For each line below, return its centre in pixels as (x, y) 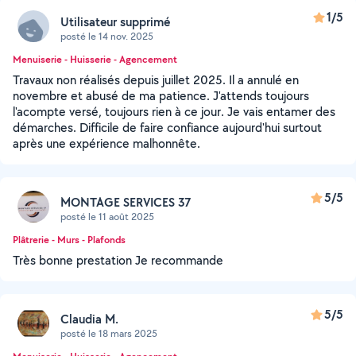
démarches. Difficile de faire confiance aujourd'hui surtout (167, 128)
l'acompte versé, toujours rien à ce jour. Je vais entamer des (174, 112)
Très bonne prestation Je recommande (118, 260)
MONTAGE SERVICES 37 (126, 202)
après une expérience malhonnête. (106, 143)
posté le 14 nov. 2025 (107, 36)
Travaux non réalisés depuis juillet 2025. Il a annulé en (156, 80)
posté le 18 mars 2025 (109, 333)
